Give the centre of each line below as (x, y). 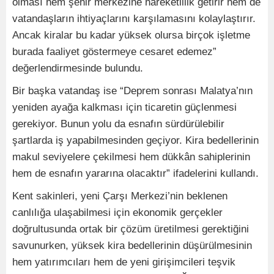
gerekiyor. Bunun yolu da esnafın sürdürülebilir (118, 124)
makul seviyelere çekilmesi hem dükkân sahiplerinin (131, 157)
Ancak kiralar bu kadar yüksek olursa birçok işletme (131, 35)
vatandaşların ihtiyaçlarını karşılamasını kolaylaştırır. (134, 19)
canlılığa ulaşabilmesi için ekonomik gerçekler (117, 213)
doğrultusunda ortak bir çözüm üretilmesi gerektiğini (131, 229)
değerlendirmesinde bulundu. (78, 68)
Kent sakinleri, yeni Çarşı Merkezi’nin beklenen (120, 196)
